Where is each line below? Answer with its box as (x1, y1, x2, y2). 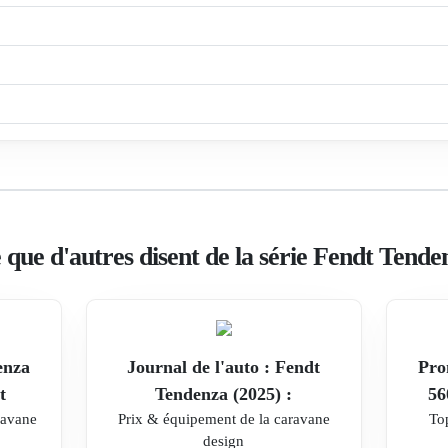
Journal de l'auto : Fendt (127, 356, 321, 377)
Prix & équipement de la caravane (117, 409, 330, 427)
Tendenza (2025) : (155, 383, 293, 404)
